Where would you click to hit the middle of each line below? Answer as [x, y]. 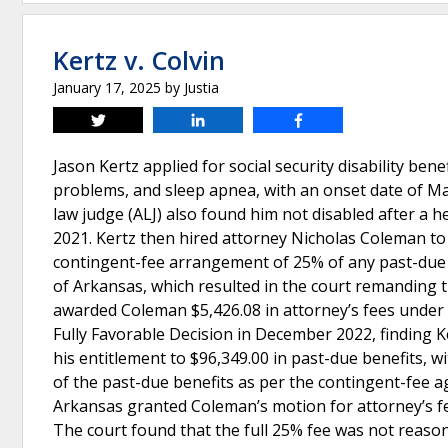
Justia [201, 87]
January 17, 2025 [107, 87]
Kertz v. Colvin [139, 60]
